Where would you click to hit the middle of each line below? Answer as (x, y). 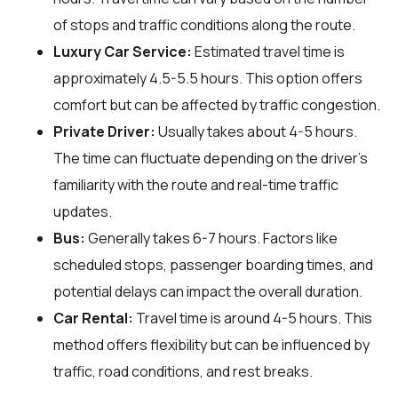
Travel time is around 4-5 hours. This (253, 318)
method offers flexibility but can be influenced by (211, 345)
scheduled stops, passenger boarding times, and (213, 265)
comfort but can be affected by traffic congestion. (217, 105)
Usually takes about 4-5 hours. (256, 132)
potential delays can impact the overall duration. (208, 292)
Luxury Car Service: (123, 52)
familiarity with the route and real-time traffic (196, 185)
